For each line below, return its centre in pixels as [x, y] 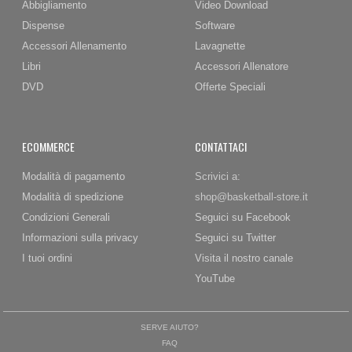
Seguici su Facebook [243, 217]
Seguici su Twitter [235, 238]
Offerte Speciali [230, 87]
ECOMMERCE [48, 147]
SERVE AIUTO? [169, 327]
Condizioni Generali [66, 217]
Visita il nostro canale [244, 258]
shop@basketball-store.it [251, 197]
